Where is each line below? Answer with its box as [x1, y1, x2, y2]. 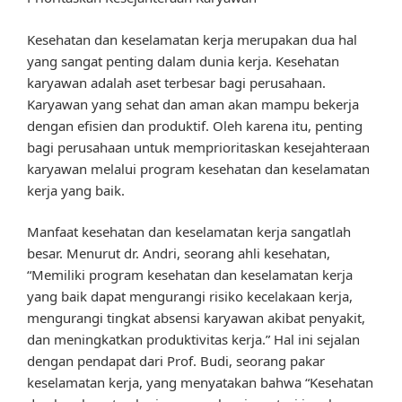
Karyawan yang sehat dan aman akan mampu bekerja [27, 94, 359, 113]
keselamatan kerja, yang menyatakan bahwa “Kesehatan [27, 373, 373, 392]
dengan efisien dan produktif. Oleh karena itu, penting [27, 116, 363, 135]
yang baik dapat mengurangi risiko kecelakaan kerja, [27, 287, 353, 306]
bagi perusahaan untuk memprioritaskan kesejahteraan [27, 137, 370, 156]
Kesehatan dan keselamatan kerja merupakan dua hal [27, 30, 357, 48]
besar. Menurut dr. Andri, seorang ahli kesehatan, [27, 244, 330, 263]
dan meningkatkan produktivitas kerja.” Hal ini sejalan [27, 330, 360, 349]
